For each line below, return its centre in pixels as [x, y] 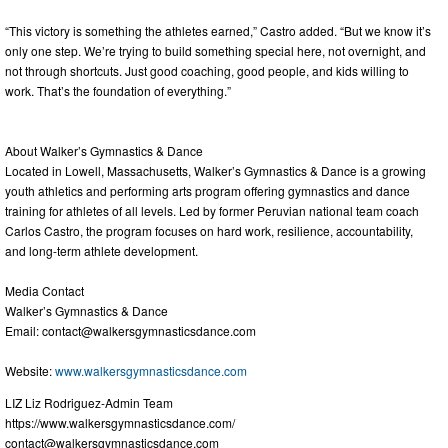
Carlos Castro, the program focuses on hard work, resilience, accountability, [209, 230]
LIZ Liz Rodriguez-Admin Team [89, 402]
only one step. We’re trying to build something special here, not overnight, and [215, 50]
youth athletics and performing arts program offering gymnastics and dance [207, 190]
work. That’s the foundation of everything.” [118, 90]
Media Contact [44, 290]
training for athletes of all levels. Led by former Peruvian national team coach [212, 210]
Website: [30, 370]
